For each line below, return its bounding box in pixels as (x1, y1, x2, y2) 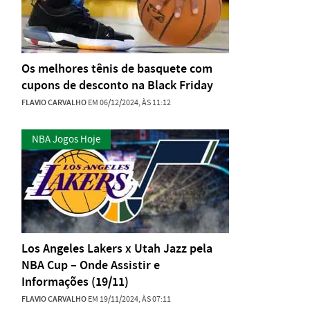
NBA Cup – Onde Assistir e (21, 257, 160, 273)
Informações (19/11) (21, 273, 129, 290)
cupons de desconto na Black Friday (21, 77, 213, 93)
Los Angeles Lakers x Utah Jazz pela (21, 240, 212, 257)
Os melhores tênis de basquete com (21, 60, 212, 77)
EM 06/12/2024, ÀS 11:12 (86, 97, 171, 108)
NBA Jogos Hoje (32, 132, 100, 146)
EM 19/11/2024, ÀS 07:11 (86, 293, 171, 304)
